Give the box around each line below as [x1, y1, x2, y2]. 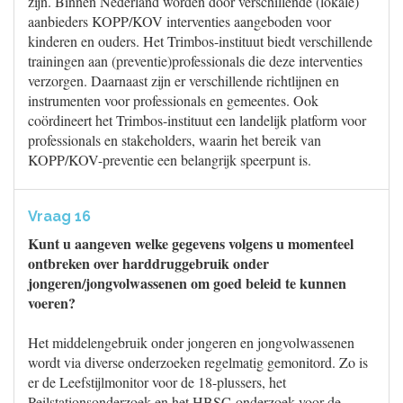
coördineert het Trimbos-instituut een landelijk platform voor [28, 111, 366, 130]
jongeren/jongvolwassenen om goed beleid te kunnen [28, 273, 346, 293]
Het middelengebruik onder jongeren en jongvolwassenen [28, 333, 354, 352]
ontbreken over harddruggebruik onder [28, 253, 269, 273]
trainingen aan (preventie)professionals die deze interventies [28, 51, 363, 70]
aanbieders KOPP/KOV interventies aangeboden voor [28, 12, 331, 31]
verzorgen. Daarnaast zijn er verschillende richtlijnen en [28, 71, 339, 90]
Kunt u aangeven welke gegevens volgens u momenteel [28, 233, 354, 254]
